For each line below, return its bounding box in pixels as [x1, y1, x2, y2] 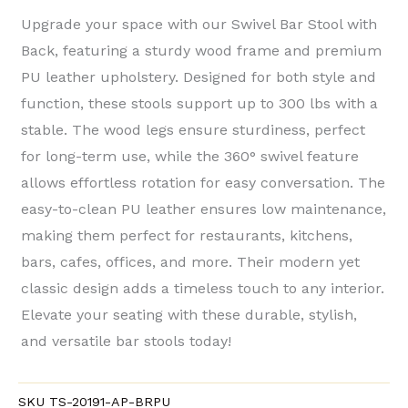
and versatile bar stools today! [21, 331, 231, 350]
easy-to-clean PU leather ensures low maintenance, [21, 199, 386, 218]
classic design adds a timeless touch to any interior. [21, 279, 384, 297]
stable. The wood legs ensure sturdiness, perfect [21, 120, 365, 138]
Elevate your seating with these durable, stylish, [21, 305, 357, 323]
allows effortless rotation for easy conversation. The [21, 173, 385, 191]
